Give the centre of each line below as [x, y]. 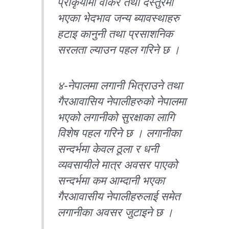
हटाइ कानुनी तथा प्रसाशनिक [115, 34]
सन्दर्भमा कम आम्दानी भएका [111, 180]
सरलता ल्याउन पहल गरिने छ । [119, 50]
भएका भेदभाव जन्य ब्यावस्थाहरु [119, 18]
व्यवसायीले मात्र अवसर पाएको [118, 165]
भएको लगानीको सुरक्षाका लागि [116, 117]
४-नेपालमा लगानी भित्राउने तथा [120, 85]
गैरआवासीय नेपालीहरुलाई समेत [119, 196]
